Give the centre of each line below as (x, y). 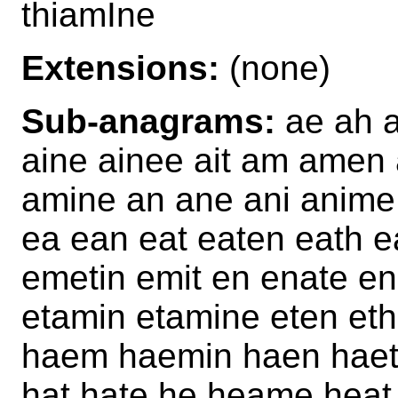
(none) (275, 68)
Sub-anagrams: (148, 121)
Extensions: (120, 68)
